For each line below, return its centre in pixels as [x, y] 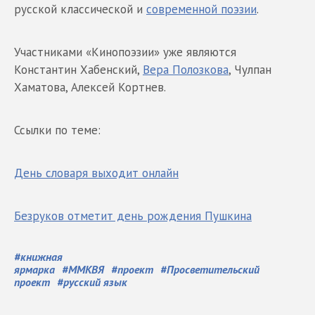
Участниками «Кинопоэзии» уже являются [125, 52]
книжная [41, 257]
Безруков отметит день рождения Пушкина [133, 216]
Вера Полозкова [186, 70]
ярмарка [34, 270]
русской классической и [80, 9]
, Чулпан [250, 70]
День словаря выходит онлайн [96, 173]
